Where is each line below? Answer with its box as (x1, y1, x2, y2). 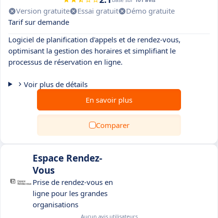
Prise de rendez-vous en (33, 177, 113, 187)
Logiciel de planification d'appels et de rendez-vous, (8, 35, 181, 44)
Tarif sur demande (8, 17, 69, 27)
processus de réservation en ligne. (8, 57, 123, 67)
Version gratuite (16, 6, 70, 16)
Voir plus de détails (23, 79, 88, 89)
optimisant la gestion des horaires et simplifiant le (8, 46, 176, 55)
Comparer (95, 120, 129, 130)
